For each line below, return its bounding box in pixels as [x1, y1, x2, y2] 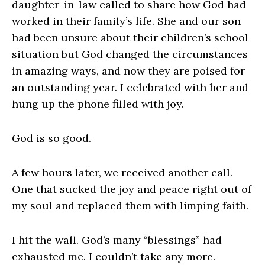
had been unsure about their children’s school [12, 31, 248, 45]
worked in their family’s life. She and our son [12, 14, 241, 28]
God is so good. [12, 131, 94, 146]
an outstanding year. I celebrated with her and [12, 80, 248, 95]
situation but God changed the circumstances [12, 47, 248, 62]
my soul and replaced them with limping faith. [12, 199, 248, 213]
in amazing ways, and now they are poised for [12, 64, 245, 78]
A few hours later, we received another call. [12, 166, 232, 180]
